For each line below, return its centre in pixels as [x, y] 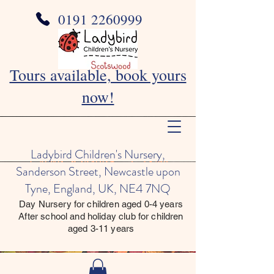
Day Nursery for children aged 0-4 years [101, 204]
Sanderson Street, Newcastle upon [98, 172]
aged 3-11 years [101, 228]
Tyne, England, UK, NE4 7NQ [98, 189]
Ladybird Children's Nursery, [98, 154]
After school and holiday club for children [101, 216]
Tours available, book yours [98, 75]
